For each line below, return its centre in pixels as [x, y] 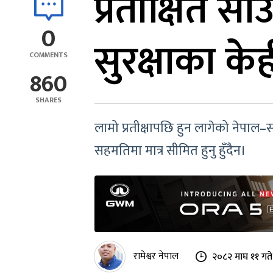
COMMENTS [48, 55]
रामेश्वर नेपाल [156, 257]
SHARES [48, 100]
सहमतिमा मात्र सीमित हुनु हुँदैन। [170, 151]
